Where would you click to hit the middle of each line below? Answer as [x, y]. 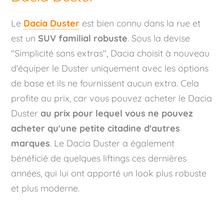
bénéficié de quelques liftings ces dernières [99, 158]
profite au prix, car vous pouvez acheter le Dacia [112, 98]
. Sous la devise [159, 38]
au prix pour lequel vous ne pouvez [117, 113]
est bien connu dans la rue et [140, 23]
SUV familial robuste [83, 38]
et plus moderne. [45, 188]
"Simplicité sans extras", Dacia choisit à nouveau [110, 53]
